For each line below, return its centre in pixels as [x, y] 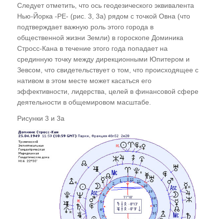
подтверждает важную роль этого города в [85, 27]
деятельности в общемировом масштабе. [84, 102]
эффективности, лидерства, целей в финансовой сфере [108, 91]
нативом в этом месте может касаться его [84, 80]
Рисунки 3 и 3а [41, 118]
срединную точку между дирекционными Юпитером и [103, 59]
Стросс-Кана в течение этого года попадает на [92, 48]
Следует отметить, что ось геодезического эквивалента [106, 5]
